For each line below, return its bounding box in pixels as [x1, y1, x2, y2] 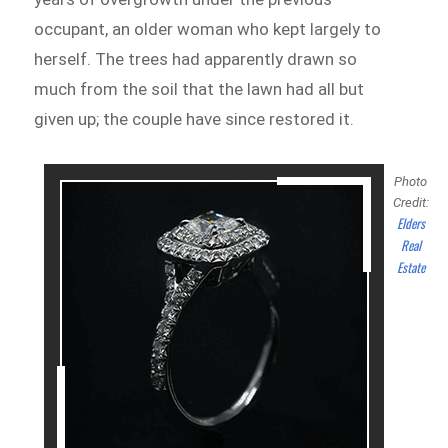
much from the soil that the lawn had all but [34, 79, 365, 100]
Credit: [392, 195, 429, 211]
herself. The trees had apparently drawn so [34, 49, 358, 70]
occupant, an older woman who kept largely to [34, 19, 382, 40]
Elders [396, 213, 425, 234]
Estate [396, 257, 425, 278]
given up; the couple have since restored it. [34, 109, 355, 130]
